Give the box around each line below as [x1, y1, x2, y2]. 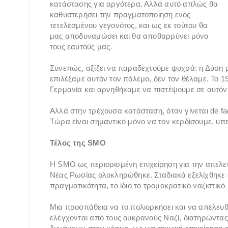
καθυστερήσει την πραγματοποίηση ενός [50, 10, 191, 19]
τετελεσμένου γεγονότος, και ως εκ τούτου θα [50, 20, 208, 30]
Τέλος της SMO [50, 138, 106, 147]
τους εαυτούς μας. [50, 42, 112, 51]
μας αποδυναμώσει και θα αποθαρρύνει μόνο [50, 31, 209, 40]
